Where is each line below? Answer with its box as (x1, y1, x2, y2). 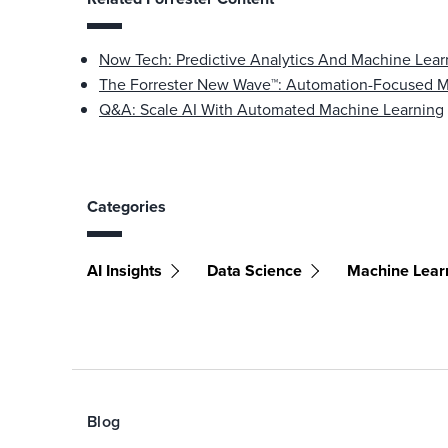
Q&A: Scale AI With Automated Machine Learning (99, 98, 444, 121)
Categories (87, 195, 166, 218)
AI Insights (87, 259, 162, 282)
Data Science (207, 259, 302, 282)
